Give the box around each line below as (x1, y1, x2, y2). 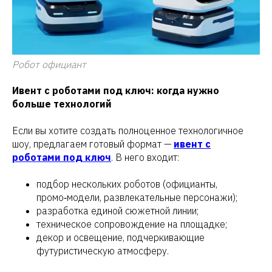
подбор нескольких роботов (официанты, (36, 178, 217, 191)
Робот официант (12, 58, 86, 71)
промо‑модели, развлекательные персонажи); (36, 191, 237, 204)
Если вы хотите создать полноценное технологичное (12, 124, 243, 137)
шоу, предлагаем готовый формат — (12, 138, 174, 151)
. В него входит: (111, 151, 179, 164)
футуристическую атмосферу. (36, 245, 169, 257)
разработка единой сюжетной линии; (36, 205, 199, 217)
